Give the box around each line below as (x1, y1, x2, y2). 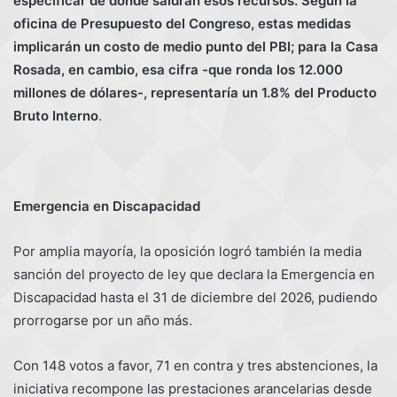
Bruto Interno (13, 106, 98, 124)
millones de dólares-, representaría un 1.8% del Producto (13, 83, 377, 101)
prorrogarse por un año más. (13, 311, 192, 329)
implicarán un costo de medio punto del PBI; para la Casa (13, 37, 378, 55)
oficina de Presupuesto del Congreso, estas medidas (13, 14, 351, 32)
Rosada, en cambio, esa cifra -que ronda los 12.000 (13, 60, 343, 78)
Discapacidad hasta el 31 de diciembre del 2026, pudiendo (13, 288, 378, 306)
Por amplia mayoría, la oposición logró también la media (13, 242, 362, 260)
